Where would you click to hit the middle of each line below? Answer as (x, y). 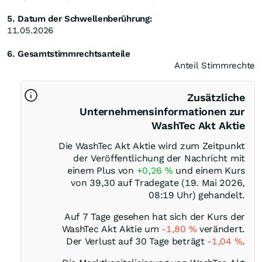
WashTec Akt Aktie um (112, 229)
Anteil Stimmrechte (215, 65)
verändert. (221, 229)
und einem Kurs (209, 170)
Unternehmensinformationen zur (162, 111)
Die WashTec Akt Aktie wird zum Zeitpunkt (151, 146)
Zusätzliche (216, 97)
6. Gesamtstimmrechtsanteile (69, 54)
